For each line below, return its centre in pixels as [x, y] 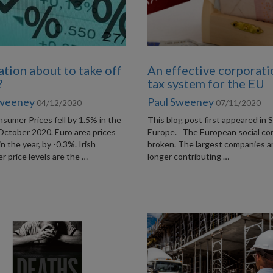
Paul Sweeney [181, 102]
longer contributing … [189, 156]
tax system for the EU [206, 83]
